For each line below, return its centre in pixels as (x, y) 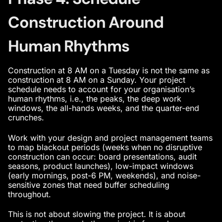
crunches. (26, 118)
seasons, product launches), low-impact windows (101, 166)
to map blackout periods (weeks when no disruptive (105, 147)
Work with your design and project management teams (110, 138)
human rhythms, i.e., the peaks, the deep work (95, 99)
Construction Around (86, 23)
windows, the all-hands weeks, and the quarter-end (104, 108)
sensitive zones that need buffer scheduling (89, 185)
